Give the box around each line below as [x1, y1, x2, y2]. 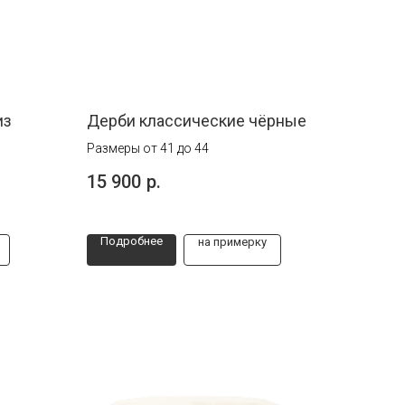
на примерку [198, 235, 267, 250]
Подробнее [100, 234, 163, 249]
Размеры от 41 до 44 [87, 141, 209, 155]
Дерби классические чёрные [87, 111, 306, 130]
